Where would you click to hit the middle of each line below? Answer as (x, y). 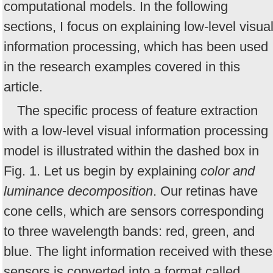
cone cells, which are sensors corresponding (134, 211)
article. (23, 87)
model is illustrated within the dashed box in (131, 151)
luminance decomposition (78, 191)
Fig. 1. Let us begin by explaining (102, 171)
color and (228, 171)
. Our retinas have (205, 191)
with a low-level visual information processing (136, 130)
